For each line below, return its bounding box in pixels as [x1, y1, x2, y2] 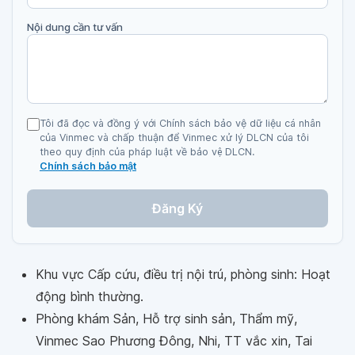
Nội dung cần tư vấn [27, 21, 123, 33]
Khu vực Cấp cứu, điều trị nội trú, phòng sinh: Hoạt [36, 266, 330, 282]
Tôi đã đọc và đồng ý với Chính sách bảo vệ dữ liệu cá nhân [40, 117, 321, 129]
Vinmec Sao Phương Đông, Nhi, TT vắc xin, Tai [36, 333, 312, 349]
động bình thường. [36, 288, 143, 304]
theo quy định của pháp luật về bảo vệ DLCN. [40, 146, 254, 158]
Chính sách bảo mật [40, 160, 136, 172]
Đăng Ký [152, 200, 203, 216]
